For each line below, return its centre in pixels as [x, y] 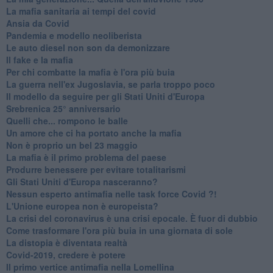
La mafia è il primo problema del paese [86, 157]
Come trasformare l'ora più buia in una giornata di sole [119, 230]
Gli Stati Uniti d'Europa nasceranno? [82, 181]
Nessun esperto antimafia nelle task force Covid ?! [111, 193]
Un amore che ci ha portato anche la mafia [94, 133]
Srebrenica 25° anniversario [63, 108]
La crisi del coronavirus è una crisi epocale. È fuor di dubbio [132, 218]
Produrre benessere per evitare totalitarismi [96, 169]
